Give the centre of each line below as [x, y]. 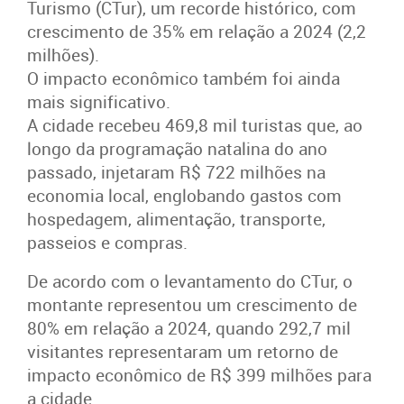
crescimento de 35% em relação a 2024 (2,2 [197, 31]
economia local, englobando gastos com [184, 195]
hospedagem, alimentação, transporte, [176, 219]
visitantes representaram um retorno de [183, 351]
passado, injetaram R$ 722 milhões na [176, 172]
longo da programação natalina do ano [177, 148]
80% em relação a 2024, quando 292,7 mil [189, 328]
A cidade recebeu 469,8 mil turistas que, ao [195, 125]
